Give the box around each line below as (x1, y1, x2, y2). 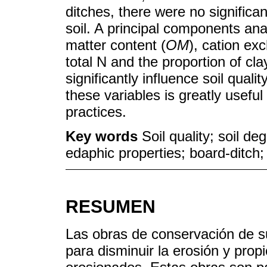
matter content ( (66, 36, 166, 53)
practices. (66, 103, 126, 120)
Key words (66, 128, 142, 144)
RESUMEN (66, 196, 156, 216)
